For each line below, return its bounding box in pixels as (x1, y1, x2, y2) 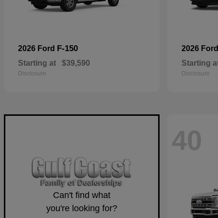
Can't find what (53, 190, 110, 200)
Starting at (18, 59, 56, 67)
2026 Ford (18, 44, 57, 53)
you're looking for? (46, 203, 117, 214)
